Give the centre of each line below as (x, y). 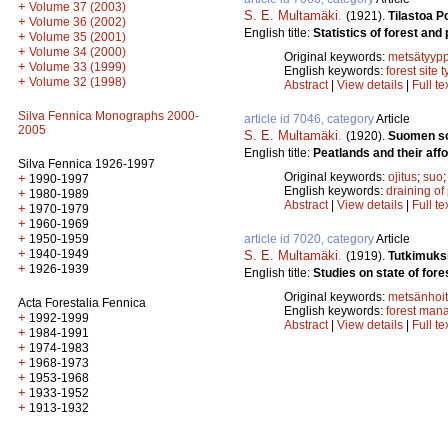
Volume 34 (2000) (77, 52)
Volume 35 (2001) (77, 37)
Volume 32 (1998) (77, 82)
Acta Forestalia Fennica (82, 303)
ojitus (402, 176)
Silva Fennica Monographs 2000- (108, 116)
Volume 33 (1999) (77, 67)
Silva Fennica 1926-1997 (86, 164)
